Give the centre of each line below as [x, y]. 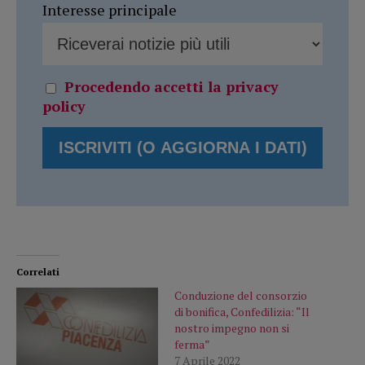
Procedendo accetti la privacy [172, 87]
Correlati [38, 272]
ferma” [192, 345]
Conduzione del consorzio [241, 296]
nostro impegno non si [232, 328]
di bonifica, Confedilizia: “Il [242, 312]
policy [64, 106]
